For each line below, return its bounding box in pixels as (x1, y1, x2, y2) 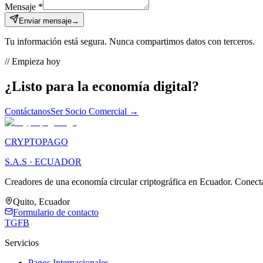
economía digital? (89, 78, 199, 94)
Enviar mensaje (19, 16, 72, 25)
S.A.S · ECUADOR (5, 156, 82, 167)
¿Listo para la (5, 78, 89, 94)
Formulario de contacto (13, 207, 99, 217)
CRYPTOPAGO (5, 136, 68, 147)
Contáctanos (5, 106, 50, 116)
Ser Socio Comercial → (50, 106, 139, 116)
